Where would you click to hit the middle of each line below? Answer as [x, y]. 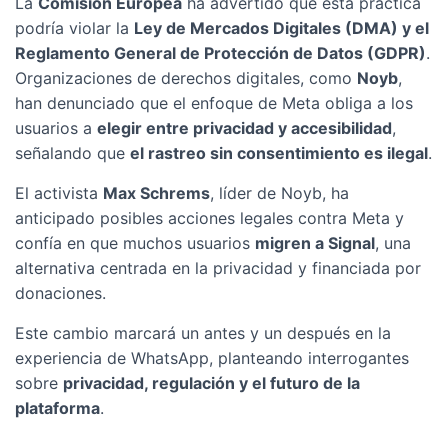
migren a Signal [315, 243]
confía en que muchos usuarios [135, 243]
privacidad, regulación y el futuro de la [211, 383]
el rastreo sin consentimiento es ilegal [279, 153]
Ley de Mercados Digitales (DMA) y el [281, 28]
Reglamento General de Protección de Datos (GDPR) [220, 53]
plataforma [57, 408]
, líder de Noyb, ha [279, 193]
